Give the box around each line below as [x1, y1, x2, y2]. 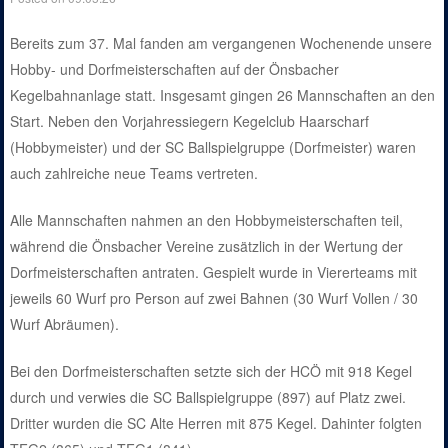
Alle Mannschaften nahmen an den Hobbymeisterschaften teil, [10, 210, 404, 231]
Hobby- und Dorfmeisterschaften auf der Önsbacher [10, 59, 340, 80]
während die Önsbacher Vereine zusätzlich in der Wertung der [10, 236, 404, 257]
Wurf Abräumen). [10, 314, 120, 335]
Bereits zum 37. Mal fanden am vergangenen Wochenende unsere [10, 33, 433, 54]
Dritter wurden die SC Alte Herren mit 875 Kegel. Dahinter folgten [10, 413, 423, 434]
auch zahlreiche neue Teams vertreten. [10, 163, 259, 184]
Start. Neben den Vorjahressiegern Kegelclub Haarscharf [10, 111, 370, 132]
